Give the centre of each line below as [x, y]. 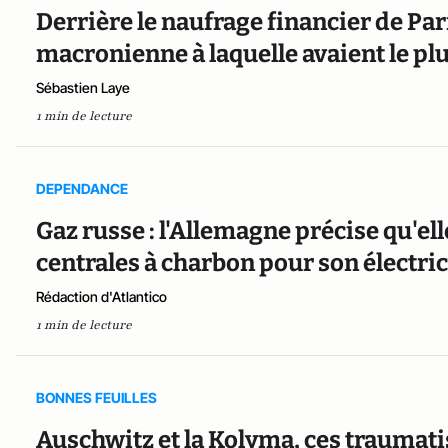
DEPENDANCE [82, 189]
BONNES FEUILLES [96, 398]
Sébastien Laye [83, 88]
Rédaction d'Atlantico [101, 297]
